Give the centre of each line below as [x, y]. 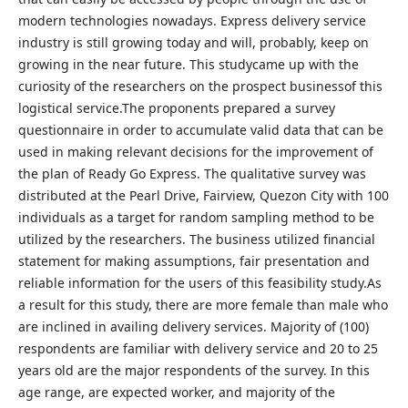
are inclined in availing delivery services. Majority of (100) [193, 326]
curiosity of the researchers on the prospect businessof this [200, 86]
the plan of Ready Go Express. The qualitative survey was [192, 173]
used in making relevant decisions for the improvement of [195, 151]
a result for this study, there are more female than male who [203, 304]
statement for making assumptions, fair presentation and [194, 260]
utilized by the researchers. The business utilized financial [196, 239]
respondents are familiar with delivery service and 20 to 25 [198, 348]
